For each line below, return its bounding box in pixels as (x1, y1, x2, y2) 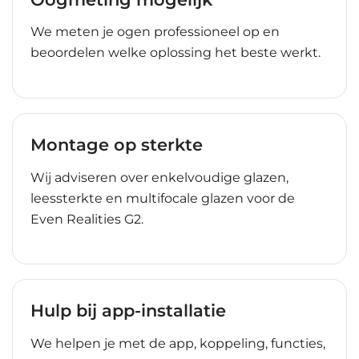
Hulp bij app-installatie (30, 301, 226, 321)
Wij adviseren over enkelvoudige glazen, (30, 169, 288, 185)
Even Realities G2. (30, 211, 143, 227)
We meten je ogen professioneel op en (30, 24, 280, 40)
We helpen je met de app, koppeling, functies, (30, 335, 325, 351)
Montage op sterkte (30, 135, 203, 155)
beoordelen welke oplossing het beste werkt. (30, 45, 321, 61)
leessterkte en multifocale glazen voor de (30, 190, 295, 206)
